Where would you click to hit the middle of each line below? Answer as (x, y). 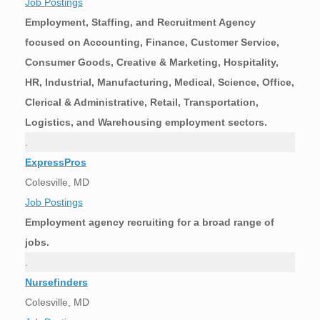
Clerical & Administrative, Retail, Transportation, (142, 102)
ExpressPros (56, 162)
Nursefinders (56, 282)
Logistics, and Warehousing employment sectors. (146, 122)
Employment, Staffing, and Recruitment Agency (140, 22)
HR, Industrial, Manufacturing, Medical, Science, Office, (160, 82)
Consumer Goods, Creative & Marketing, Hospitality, (152, 62)
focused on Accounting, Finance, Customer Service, (152, 42)
